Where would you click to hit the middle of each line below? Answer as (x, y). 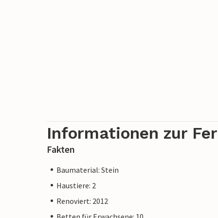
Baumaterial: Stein (88, 170)
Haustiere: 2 (76, 185)
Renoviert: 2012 (82, 201)
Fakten (61, 149)
